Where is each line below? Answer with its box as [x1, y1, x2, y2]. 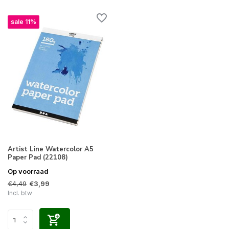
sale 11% [11, 18, 36, 26]
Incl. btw [8, 189, 32, 197]
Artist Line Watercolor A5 [8, 144, 94, 154]
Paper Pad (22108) [8, 152, 68, 162]
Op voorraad [8, 167, 49, 175]
